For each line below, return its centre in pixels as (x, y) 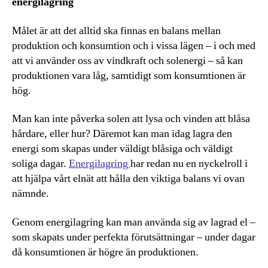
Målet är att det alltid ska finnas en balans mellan (116, 31)
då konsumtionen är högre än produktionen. (106, 252)
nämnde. (32, 194)
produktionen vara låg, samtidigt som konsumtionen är (129, 75)
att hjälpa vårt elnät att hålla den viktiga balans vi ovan (128, 179)
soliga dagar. (40, 164)
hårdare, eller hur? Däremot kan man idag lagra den (122, 134)
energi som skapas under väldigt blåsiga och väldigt (122, 149)
